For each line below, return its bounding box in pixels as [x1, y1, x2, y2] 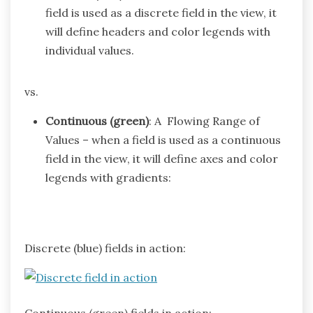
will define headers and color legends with [45, 24, 270, 38]
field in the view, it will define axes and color [45, 151, 278, 166]
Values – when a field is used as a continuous [45, 132, 281, 147]
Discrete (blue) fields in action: [24, 240, 186, 255]
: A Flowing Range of [149, 113, 260, 128]
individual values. [45, 43, 134, 57]
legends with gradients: [45, 170, 171, 184]
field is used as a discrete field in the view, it [45, 5, 277, 20]
